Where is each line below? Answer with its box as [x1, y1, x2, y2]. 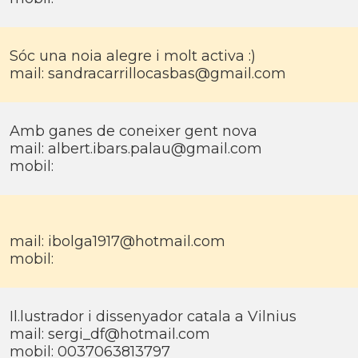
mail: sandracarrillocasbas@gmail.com [10, 65, 286, 82]
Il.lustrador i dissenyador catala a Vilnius [10, 308, 296, 325]
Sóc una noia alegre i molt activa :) [10, 47, 256, 65]
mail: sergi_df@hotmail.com [10, 325, 210, 343]
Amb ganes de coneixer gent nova [10, 122, 257, 140]
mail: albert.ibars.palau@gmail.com [10, 140, 262, 157]
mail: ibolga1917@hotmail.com [10, 233, 225, 250]
